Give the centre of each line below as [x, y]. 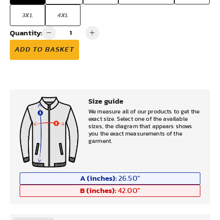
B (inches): [98, 191]
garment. [100, 141]
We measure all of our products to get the [144, 111]
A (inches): [98, 178]
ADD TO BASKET [45, 50]
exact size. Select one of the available [138, 119]
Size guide [106, 101]
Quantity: [26, 33]
